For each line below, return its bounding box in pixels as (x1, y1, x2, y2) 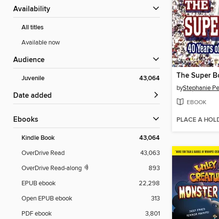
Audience (18, 56, 44, 65)
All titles (22, 23, 44, 32)
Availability (18, 5, 50, 14)
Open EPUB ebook (22, 195, 72, 203)
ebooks (18, 115, 38, 125)
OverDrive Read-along (22, 164, 83, 173)
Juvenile (22, 74, 44, 83)
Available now (22, 39, 60, 47)
